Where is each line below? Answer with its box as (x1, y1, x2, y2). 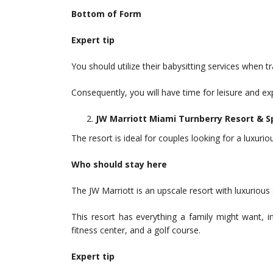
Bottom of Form (71, 8, 141, 20)
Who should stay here (71, 158, 167, 171)
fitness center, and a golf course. (71, 224, 200, 236)
